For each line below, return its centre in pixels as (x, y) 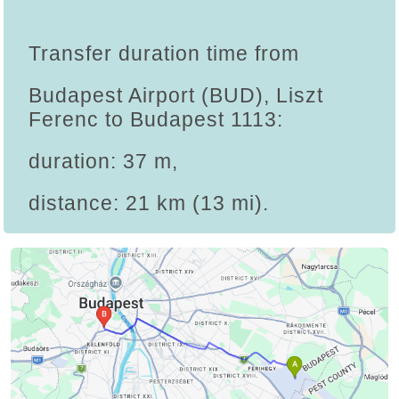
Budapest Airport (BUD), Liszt (176, 96)
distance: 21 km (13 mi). (149, 204)
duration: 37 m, (103, 162)
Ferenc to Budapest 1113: (156, 120)
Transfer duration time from (164, 54)
